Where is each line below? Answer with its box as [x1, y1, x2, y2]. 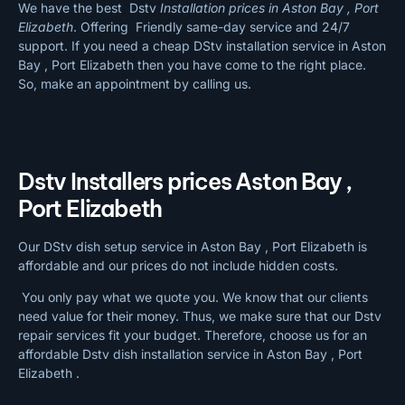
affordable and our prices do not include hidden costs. [18, 257, 338, 273]
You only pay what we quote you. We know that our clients [18, 289, 368, 306]
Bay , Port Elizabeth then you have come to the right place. [18, 56, 366, 72]
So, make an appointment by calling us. [18, 75, 251, 91]
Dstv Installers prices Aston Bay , [18, 166, 353, 196]
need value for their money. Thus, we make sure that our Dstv [18, 308, 381, 325]
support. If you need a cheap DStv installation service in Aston [18, 37, 386, 53]
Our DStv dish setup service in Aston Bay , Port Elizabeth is [18, 238, 367, 254]
